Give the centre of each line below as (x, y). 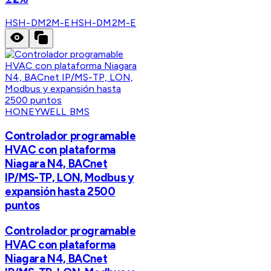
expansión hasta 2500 (60, 192)
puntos (22, 206)
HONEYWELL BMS (47, 112)
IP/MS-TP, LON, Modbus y (70, 178)
